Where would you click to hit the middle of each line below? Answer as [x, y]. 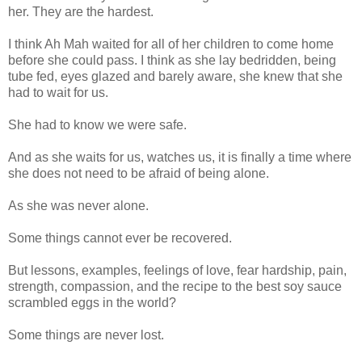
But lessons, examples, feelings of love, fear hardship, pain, [177, 270]
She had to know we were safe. [97, 124]
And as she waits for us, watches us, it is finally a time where [180, 157]
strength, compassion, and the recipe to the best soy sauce [175, 286]
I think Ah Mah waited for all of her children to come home [171, 44]
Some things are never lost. [86, 335]
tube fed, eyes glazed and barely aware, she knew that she [175, 76]
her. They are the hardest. [81, 11]
